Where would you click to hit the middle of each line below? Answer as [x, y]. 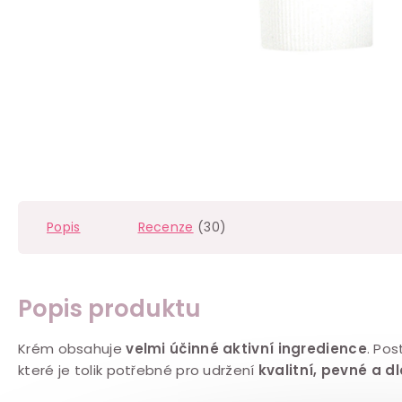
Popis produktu [109, 308]
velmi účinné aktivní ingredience [246, 348]
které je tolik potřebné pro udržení [138, 370]
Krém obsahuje [72, 348]
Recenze [166, 227]
